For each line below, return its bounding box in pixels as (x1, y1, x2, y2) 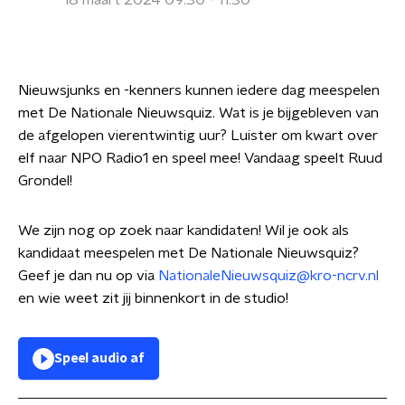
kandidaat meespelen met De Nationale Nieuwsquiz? (18, 246, 359, 260)
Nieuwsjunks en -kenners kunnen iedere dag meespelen (18, 83, 380, 98)
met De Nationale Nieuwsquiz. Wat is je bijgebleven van (18, 106, 379, 120)
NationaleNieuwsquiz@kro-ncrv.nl (158, 268, 379, 283)
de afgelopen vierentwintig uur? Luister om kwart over (18, 128, 378, 143)
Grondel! (18, 174, 72, 188)
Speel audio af (54, 353, 145, 365)
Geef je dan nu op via (18, 268, 158, 283)
